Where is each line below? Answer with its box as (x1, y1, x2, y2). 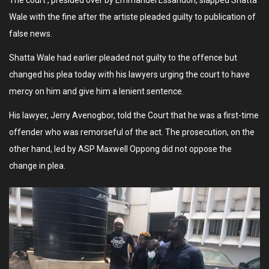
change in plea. (9, 161, 65, 171)
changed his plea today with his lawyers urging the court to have (9, 70, 250, 80)
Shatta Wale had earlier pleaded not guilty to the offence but (9, 53, 237, 63)
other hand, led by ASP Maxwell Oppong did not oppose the (9, 144, 232, 154)
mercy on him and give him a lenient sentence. (9, 86, 184, 97)
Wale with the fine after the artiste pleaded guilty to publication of (9, 12, 256, 22)
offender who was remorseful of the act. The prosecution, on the (9, 127, 255, 138)
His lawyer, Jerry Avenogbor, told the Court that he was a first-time (9, 110, 259, 121)
